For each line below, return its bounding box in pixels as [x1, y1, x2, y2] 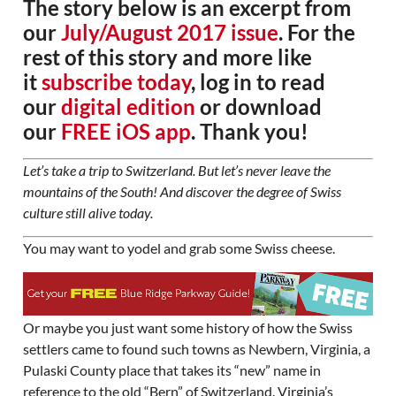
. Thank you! [190, 118, 308, 144]
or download [194, 93, 322, 119]
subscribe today [41, 68, 191, 95]
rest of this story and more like [22, 43, 312, 70]
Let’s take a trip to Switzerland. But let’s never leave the [22, 161, 331, 179]
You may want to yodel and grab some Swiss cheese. [22, 240, 335, 257]
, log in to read [190, 68, 325, 95]
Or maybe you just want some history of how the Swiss [22, 318, 353, 336]
